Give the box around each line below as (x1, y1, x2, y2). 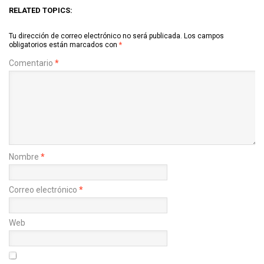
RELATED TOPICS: (9, 6, 72, 15)
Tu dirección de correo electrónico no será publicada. (9, 32, 182, 41)
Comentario (9, 58, 55, 68)
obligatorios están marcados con (9, 41, 119, 49)
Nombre (9, 152, 41, 162)
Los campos (184, 32, 224, 41)
